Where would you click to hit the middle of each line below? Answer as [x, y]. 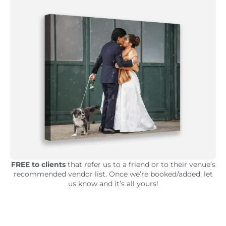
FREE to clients [38, 164]
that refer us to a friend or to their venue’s [140, 164]
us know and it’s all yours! [113, 183]
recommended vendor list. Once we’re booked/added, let [113, 174]
